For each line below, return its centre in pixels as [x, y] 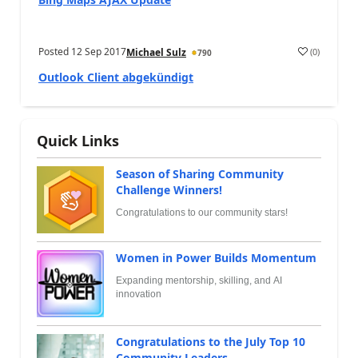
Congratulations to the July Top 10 [211, 342]
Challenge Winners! [169, 190]
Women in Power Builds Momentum [216, 258]
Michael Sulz [156, 52]
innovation [139, 294]
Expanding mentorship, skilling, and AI [199, 280]
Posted [55, 52]
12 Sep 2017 [99, 52]
